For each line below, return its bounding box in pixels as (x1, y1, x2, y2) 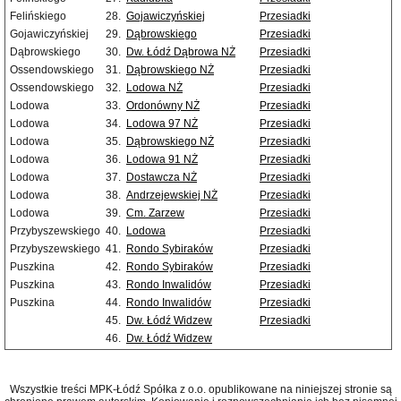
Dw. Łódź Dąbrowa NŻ (126, 46, 235, 59)
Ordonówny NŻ (126, 99, 200, 113)
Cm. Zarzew (126, 207, 184, 220)
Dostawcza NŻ (126, 171, 197, 184)
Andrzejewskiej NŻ (126, 189, 218, 202)
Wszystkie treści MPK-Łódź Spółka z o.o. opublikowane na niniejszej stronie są (9, 383, 392, 397)
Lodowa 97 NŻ (126, 117, 198, 131)
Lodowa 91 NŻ (126, 153, 198, 166)
